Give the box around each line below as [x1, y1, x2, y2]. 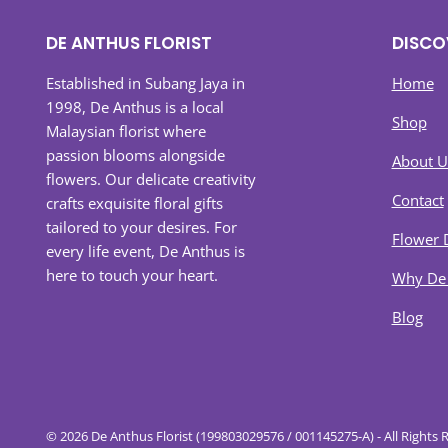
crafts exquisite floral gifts [46, 193, 223, 213]
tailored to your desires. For [46, 217, 237, 237]
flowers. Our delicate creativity [46, 169, 256, 189]
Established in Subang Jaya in [46, 73, 245, 93]
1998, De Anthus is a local [46, 97, 224, 117]
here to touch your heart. [46, 265, 218, 285]
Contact [391, 190, 444, 210]
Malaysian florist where [46, 121, 206, 141]
